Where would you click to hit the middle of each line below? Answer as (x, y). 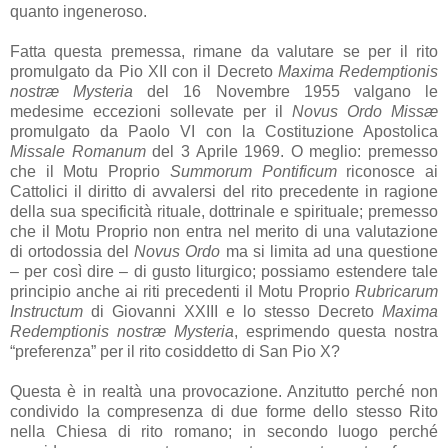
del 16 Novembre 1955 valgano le (286, 91)
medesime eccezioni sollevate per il (151, 111)
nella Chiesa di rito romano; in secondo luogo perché (224, 431)
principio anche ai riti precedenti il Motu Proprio (182, 291)
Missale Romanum (78, 151)
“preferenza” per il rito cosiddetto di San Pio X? (175, 351)
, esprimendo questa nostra (336, 331)
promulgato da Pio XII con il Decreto (144, 71)
